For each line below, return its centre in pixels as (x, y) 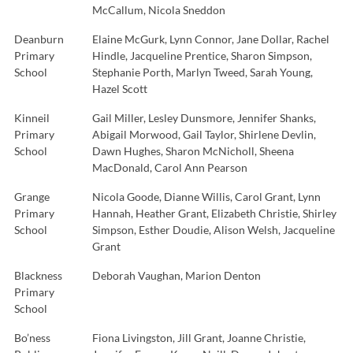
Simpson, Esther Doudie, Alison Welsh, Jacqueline (214, 230)
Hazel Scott (120, 89)
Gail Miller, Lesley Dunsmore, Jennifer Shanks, (204, 118)
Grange (32, 197)
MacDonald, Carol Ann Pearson (170, 168)
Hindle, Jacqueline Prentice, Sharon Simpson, (202, 56)
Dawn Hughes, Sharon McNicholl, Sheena (193, 151)
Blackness (38, 276)
